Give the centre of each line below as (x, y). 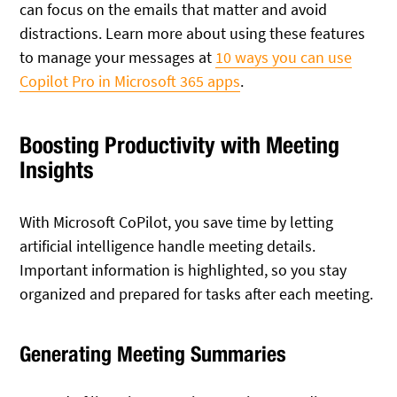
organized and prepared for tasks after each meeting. (197, 293)
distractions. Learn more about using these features (193, 34)
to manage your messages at (118, 58)
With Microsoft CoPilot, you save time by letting (177, 222)
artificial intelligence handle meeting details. (168, 245)
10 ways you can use (284, 58)
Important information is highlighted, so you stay (183, 269)
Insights (57, 169)
